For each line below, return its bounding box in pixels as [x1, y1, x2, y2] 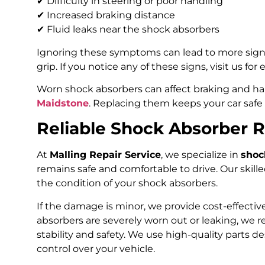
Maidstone [37, 98, 89, 109]
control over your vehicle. [37, 243, 155, 254]
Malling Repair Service [50, 149, 161, 161]
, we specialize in [161, 149, 241, 161]
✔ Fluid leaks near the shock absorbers [37, 24, 219, 35]
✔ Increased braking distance [37, 9, 175, 21]
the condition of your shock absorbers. [37, 177, 218, 189]
